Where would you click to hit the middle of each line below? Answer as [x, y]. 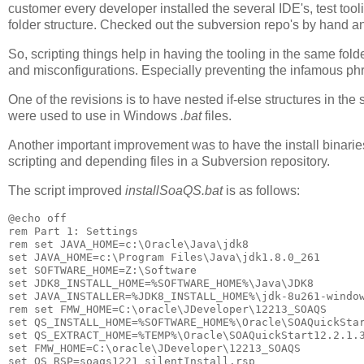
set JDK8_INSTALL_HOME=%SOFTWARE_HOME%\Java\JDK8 [161, 283]
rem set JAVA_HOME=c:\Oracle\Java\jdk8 [128, 244]
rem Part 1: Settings [73, 231]
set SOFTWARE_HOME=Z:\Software [102, 270]
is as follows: [261, 190]
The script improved [67, 190]
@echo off [37, 218]
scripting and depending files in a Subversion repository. [169, 161]
